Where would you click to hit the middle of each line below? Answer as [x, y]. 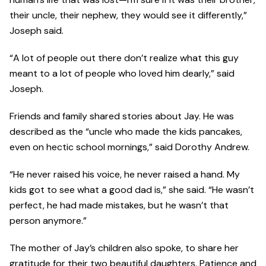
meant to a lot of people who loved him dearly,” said [122, 74]
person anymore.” [50, 221]
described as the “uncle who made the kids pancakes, [126, 132]
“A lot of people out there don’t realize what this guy [124, 58]
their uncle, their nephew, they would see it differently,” [128, 15]
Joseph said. [37, 31]
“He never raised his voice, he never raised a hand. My [125, 175]
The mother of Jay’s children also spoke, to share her [124, 248]
